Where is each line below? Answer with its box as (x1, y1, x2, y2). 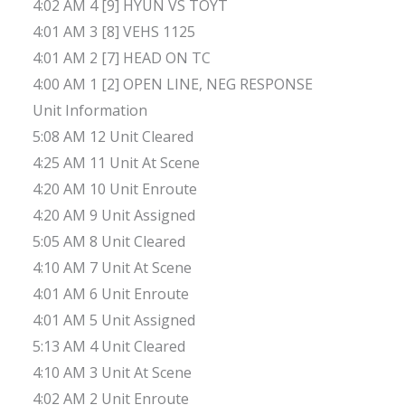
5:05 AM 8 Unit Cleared (33, 231, 185, 252)
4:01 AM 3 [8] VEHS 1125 (33, 22, 195, 42)
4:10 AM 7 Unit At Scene (33, 258, 192, 278)
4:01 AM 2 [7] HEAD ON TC (33, 48, 211, 69)
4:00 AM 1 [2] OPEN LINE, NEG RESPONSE (33, 74, 313, 95)
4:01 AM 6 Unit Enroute (33, 284, 189, 305)
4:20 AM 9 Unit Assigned (33, 205, 195, 226)
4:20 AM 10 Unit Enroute (33, 179, 197, 200)
